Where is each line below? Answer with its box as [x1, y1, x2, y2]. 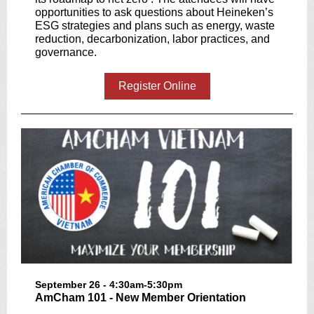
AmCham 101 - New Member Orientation [35, 292, 246, 303]
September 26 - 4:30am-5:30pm [35, 279, 182, 290]
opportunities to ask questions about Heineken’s [35, 6, 273, 18]
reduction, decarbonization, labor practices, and [35, 33, 270, 45]
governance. [35, 46, 97, 58]
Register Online [118, 80, 196, 92]
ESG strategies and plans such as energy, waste [35, 20, 275, 32]
